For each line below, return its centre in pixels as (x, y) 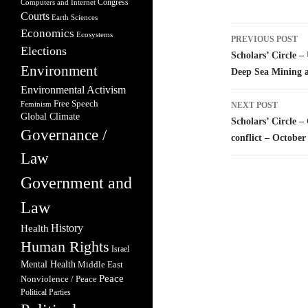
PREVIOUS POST (264, 39)
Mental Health (48, 264)
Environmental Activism (73, 90)
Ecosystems (95, 34)
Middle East (100, 264)
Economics (47, 33)
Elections (44, 51)
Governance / (64, 135)
